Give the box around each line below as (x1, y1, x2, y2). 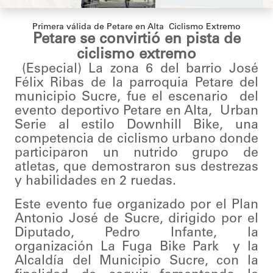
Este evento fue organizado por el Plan (15, 199, 258, 212)
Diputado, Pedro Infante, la (15, 227, 258, 240)
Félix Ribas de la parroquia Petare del (15, 77, 258, 90)
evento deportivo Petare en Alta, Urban (15, 105, 258, 118)
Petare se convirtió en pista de (32, 32, 241, 48)
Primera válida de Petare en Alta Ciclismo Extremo (32, 23, 241, 32)
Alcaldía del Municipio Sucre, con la (15, 255, 258, 268)
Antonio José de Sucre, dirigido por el (15, 213, 258, 226)
